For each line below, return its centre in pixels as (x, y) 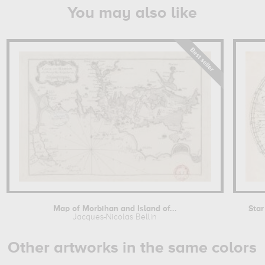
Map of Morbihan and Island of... (115, 209)
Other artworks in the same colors (132, 248)
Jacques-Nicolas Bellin (115, 217)
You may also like (132, 13)
